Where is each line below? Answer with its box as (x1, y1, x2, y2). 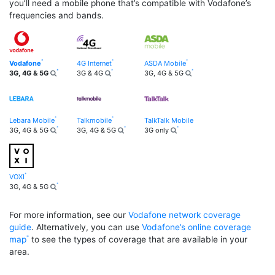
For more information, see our (9, 209, 128, 220)
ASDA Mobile (144, 59, 186, 68)
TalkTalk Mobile (144, 115, 193, 125)
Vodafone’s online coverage (142, 222, 251, 232)
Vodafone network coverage (128, 209, 241, 220)
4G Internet (77, 59, 112, 68)
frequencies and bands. (9, 10, 104, 20)
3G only (144, 125, 171, 134)
